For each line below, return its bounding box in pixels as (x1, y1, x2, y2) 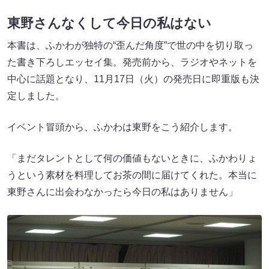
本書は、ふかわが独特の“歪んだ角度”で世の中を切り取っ (7, 40, 253, 51)
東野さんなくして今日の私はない (7, 16, 211, 31)
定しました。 (7, 91, 65, 101)
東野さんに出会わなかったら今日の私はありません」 (7, 187, 238, 198)
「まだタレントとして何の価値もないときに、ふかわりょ (7, 153, 257, 164)
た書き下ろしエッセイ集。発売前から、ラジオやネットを (7, 57, 257, 68)
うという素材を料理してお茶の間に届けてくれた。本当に (7, 170, 257, 181)
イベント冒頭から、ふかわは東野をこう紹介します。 (7, 122, 238, 133)
